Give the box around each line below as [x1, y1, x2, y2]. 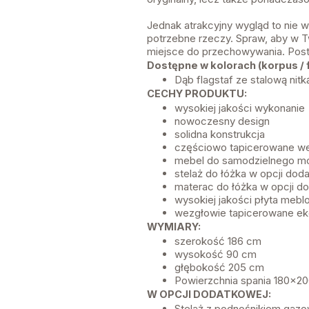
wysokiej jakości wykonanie [174, 101, 305, 115]
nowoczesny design [174, 114, 270, 128]
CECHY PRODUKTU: [146, 88, 247, 100]
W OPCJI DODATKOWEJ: [146, 288, 271, 301]
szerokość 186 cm [174, 235, 261, 248]
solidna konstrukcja [174, 128, 265, 141]
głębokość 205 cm [174, 261, 264, 275]
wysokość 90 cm [174, 248, 257, 261]
